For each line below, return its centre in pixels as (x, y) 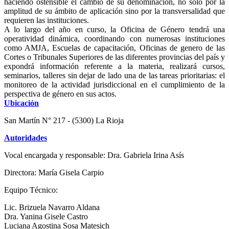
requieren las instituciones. (47, 20)
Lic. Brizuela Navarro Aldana (52, 208)
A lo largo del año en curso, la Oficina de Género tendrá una (114, 30)
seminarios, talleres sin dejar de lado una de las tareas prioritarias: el (114, 76)
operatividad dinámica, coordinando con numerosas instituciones (114, 39)
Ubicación (21, 103)
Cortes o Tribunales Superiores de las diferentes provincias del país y (114, 57)
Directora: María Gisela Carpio (54, 173)
